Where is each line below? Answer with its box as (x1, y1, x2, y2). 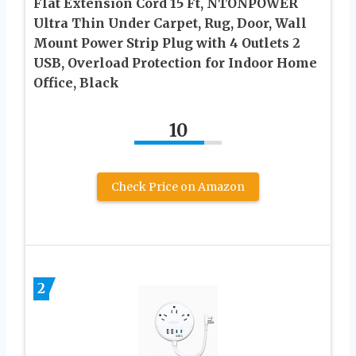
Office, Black (33, 74, 119, 91)
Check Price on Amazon (111, 179, 245, 194)
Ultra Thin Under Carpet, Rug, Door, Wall (33, 14, 307, 31)
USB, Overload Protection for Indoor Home (33, 54, 317, 71)
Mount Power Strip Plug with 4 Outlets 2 (33, 34, 300, 51)
